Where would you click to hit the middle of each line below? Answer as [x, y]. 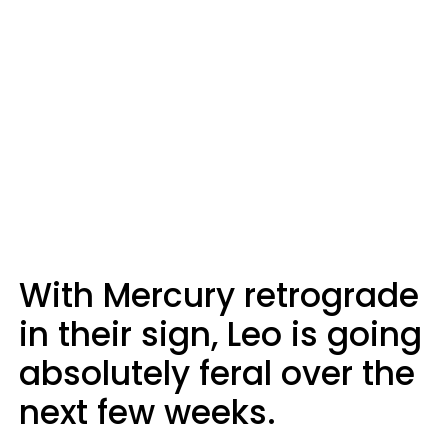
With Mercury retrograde [219, 295]
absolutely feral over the [217, 373]
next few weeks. [147, 412]
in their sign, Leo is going [220, 334]
